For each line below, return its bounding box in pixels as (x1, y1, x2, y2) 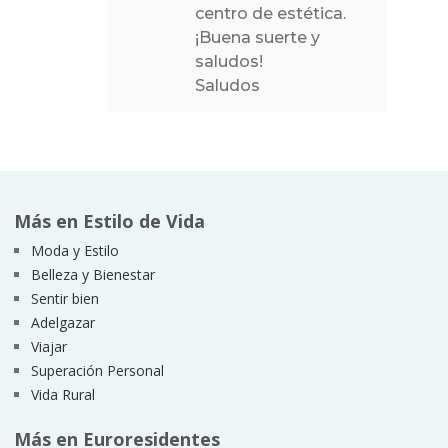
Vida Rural (30, 384, 95, 404)
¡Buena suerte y (195, 28, 321, 48)
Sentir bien (30, 288, 99, 308)
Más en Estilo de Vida (13, 208, 205, 233)
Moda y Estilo (30, 240, 119, 260)
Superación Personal (30, 360, 164, 380)
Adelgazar (30, 312, 95, 332)
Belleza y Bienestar (30, 264, 155, 284)
